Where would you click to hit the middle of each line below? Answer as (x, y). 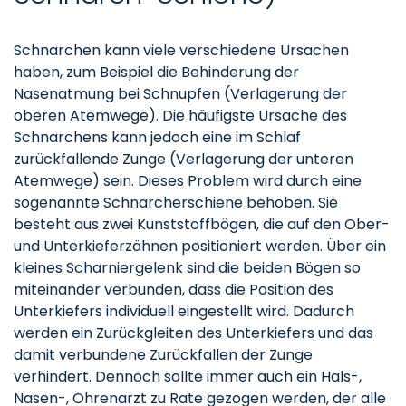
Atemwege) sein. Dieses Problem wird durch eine (188, 181)
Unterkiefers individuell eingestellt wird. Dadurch (184, 311)
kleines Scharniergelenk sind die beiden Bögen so (187, 268)
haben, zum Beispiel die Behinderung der (156, 72)
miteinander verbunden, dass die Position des (174, 290)
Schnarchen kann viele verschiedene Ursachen (181, 50)
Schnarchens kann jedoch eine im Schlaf (157, 137)
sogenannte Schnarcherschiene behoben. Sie (176, 203)
